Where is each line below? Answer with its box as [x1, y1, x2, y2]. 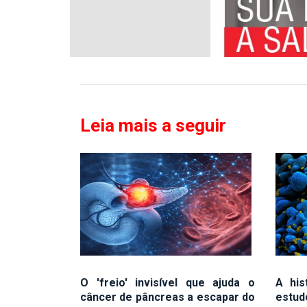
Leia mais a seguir [80, 114, 226, 136]
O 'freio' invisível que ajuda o [80, 275, 255, 289]
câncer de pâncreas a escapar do [80, 290, 255, 304]
